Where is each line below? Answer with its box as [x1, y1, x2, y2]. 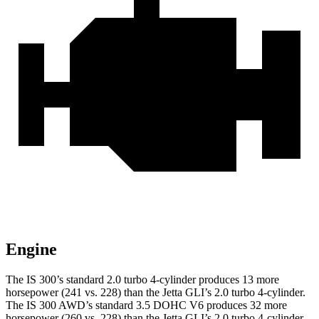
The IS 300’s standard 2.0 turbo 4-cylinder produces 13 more [6, 273, 279, 286]
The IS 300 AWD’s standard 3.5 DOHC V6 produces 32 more [6, 299, 287, 312]
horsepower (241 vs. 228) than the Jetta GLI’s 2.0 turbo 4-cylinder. [6, 286, 305, 299]
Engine [6, 240, 57, 259]
